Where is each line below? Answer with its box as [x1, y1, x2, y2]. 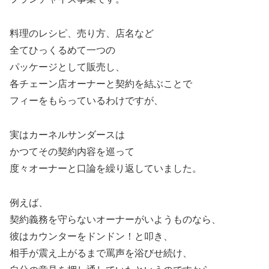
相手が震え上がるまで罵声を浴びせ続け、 [10, 247, 192, 258]
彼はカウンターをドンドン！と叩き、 [10, 231, 173, 241]
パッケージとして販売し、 [10, 62, 125, 73]
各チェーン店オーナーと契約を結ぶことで [10, 79, 192, 89]
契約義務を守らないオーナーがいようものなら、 [10, 214, 221, 225]
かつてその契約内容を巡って [10, 147, 134, 157]
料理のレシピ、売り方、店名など [10, 28, 154, 39]
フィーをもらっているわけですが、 [10, 95, 163, 106]
